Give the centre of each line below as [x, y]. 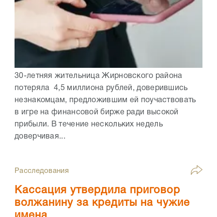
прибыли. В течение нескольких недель [89, 125]
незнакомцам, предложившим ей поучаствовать [105, 101]
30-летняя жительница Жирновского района [99, 76]
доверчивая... [40, 137]
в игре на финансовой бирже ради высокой [97, 113]
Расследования [42, 171]
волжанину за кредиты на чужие [102, 203]
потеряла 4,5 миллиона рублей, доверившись [101, 88]
